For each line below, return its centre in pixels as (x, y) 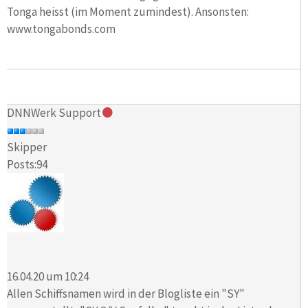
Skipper (27, 147)
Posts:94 (27, 165)
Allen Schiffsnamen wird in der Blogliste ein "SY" (126, 293)
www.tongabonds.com (61, 29)
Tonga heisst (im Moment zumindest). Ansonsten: (129, 11)
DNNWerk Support (54, 113)
